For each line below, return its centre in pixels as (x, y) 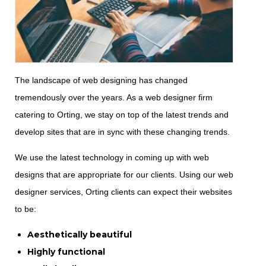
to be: (26, 209)
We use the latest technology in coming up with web (112, 158)
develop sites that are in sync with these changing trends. (122, 132)
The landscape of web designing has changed (101, 80)
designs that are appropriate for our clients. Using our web (124, 175)
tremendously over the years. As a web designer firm (114, 98)
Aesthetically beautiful (80, 235)
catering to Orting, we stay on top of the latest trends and (122, 115)
